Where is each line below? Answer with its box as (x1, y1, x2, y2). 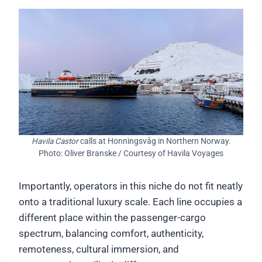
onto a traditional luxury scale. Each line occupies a (19, 196, 242, 208)
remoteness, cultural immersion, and (19, 243, 179, 256)
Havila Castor (31, 136, 80, 146)
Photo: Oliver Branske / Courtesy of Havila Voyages (39, 149, 223, 158)
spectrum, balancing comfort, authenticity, (19, 227, 204, 240)
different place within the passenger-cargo (19, 212, 206, 224)
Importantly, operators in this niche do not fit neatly (19, 180, 243, 192)
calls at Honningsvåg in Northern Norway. (80, 136, 231, 146)
